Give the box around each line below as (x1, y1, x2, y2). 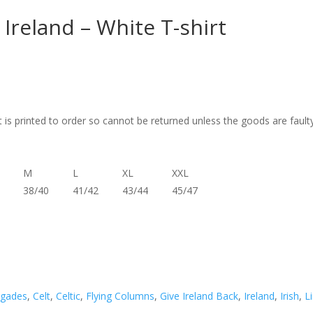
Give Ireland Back (160, 289, 239, 303)
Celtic (56, 289, 81, 303)
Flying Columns (86, 289, 155, 303)
